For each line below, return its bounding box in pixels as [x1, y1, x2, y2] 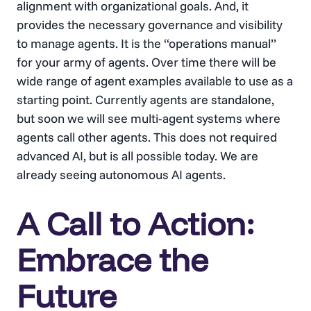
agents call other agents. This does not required [17, 129, 277, 146]
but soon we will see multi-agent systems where [17, 110, 280, 127]
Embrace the [17, 239, 208, 280]
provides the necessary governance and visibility [17, 17, 283, 33]
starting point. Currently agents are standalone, [17, 92, 274, 108]
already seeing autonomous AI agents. [17, 167, 226, 183]
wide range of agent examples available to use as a [17, 73, 293, 90]
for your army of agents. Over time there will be [17, 54, 276, 71]
